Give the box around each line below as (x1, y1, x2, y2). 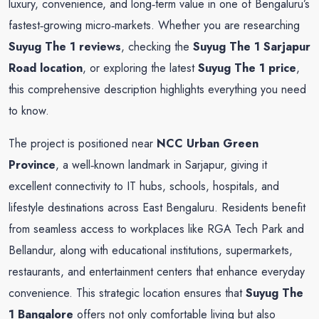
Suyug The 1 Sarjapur (193, 38, 310, 55)
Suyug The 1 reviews (9, 38, 121, 55)
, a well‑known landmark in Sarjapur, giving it (56, 157, 267, 173)
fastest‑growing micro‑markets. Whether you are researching (9, 17, 300, 33)
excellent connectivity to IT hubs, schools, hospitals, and (9, 178, 279, 194)
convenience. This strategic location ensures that (9, 285, 246, 301)
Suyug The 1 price (198, 60, 296, 76)
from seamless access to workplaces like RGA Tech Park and (9, 221, 304, 237)
